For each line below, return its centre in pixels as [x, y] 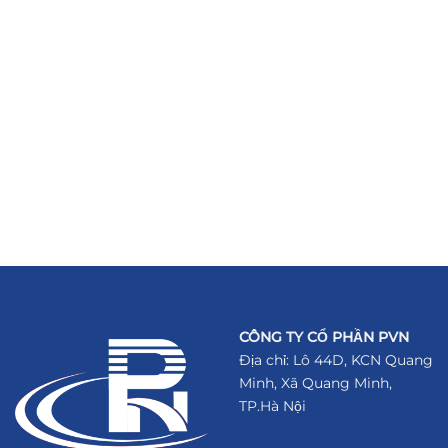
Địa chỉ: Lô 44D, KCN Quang [336, 359]
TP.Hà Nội [272, 405]
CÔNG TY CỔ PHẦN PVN [324, 336]
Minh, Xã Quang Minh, [315, 382]
